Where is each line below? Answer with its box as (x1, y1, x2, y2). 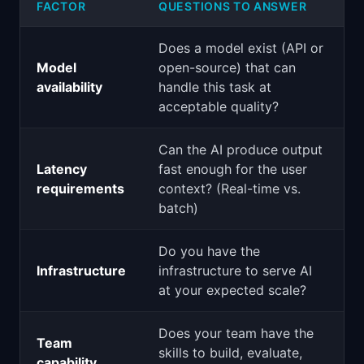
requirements (37, 180, 124, 197)
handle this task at (158, 79, 271, 95)
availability (37, 79, 102, 95)
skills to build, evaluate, (158, 344, 302, 361)
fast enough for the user (158, 161, 307, 177)
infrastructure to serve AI (158, 262, 312, 279)
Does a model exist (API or (158, 40, 323, 56)
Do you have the (158, 243, 260, 259)
